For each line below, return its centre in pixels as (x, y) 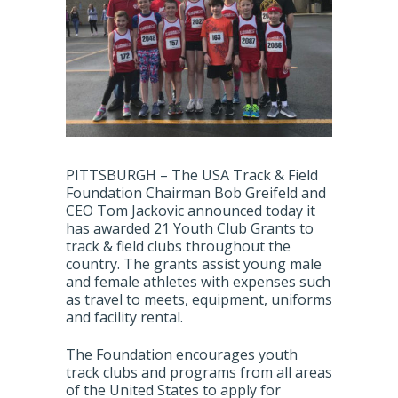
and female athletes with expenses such (198, 282)
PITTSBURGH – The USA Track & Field (192, 175)
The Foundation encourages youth (182, 354)
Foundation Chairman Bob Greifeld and (196, 193)
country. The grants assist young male (194, 264)
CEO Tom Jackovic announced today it (191, 211)
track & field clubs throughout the (178, 246)
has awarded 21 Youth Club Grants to (190, 228)
